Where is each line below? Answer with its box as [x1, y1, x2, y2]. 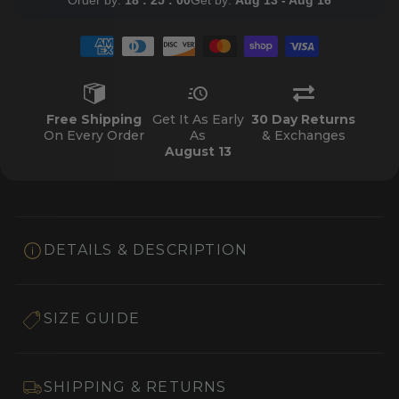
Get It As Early [151, 110, 244, 127]
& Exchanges [261, 126, 346, 143]
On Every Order [44, 126, 144, 143]
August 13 [164, 142, 232, 159]
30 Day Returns [251, 110, 355, 127]
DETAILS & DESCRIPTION [44, 241, 248, 259]
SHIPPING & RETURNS [44, 378, 227, 395]
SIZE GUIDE [44, 309, 140, 327]
